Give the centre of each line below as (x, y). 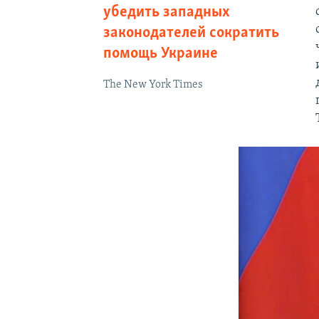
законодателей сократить (191, 33)
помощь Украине (160, 53)
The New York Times (153, 84)
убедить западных (166, 12)
